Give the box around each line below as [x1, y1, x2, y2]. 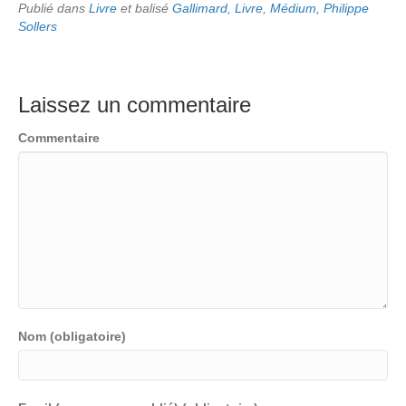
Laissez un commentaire [18, 92, 251, 118]
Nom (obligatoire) [18, 329, 126, 344]
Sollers [18, 19, 57, 34]
